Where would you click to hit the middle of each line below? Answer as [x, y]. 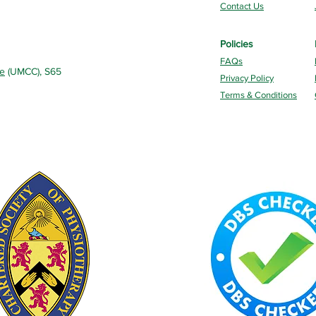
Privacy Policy [247, 78]
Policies [237, 44]
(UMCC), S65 [33, 71]
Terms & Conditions [259, 95]
